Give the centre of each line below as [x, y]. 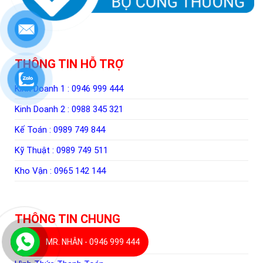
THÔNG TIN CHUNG [67, 219]
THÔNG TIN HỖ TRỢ [69, 64]
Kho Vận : [34, 171]
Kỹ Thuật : [35, 150]
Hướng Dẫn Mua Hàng [56, 243]
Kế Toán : [34, 129]
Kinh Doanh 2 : [43, 109]
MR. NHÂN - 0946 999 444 [92, 242]
